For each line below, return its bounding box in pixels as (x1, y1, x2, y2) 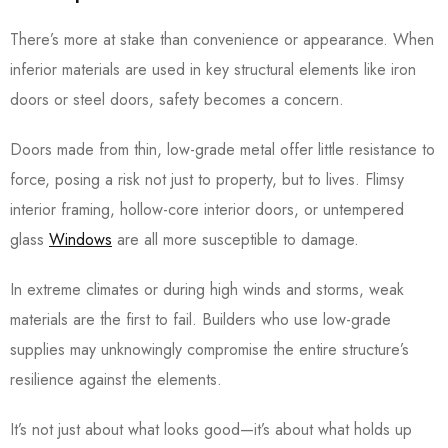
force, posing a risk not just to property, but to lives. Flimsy (10, 168, 404, 192)
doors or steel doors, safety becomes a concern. (10, 88, 349, 112)
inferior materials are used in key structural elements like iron (10, 58, 416, 82)
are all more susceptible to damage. (112, 228, 364, 252)
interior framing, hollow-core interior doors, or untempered (10, 198, 404, 222)
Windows (49, 228, 112, 252)
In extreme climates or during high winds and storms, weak (10, 278, 404, 302)
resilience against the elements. (10, 368, 227, 392)
